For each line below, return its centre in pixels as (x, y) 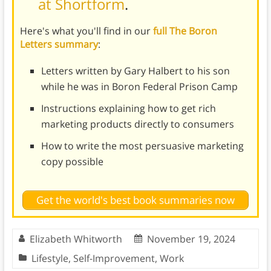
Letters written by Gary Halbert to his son (135, 70)
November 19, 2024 (191, 239)
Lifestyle (50, 259)
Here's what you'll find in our (86, 31)
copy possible (72, 161)
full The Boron (185, 31)
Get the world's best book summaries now (135, 200)
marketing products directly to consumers (137, 124)
